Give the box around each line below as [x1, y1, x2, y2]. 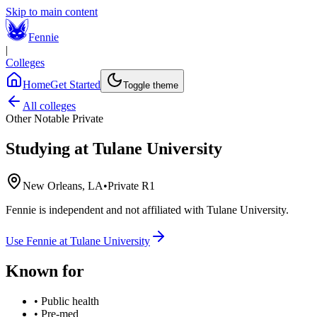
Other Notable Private [6, 113, 103, 125]
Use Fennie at [6, 234, 70, 247]
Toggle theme [123, 80, 178, 91]
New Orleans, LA [23, 179, 103, 192]
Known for [6, 261, 84, 280]
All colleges [23, 100, 76, 112]
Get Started [50, 79, 100, 91]
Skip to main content [6, 6, 98, 18]
